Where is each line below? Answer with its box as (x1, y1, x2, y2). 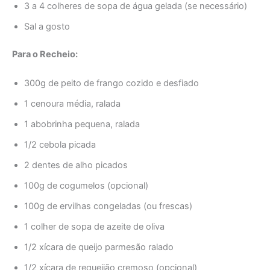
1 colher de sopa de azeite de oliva (24, 221, 165, 232)
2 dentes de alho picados (24, 159, 128, 171)
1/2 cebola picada (24, 139, 96, 150)
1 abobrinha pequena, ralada (24, 118, 140, 130)
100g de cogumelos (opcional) (24, 180, 148, 191)
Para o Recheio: (12, 49, 78, 60)
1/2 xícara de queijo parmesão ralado (24, 241, 174, 253)
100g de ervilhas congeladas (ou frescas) (24, 200, 192, 212)
